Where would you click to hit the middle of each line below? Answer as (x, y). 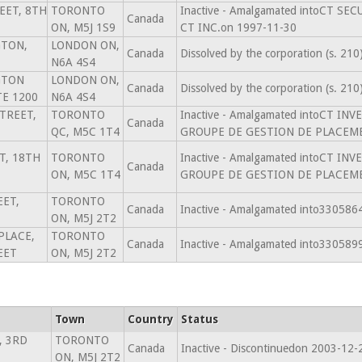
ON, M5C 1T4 (85, 175)
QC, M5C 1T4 (85, 132)
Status (199, 319)
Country (150, 319)
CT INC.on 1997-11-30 (238, 27)
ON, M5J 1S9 (83, 27)
